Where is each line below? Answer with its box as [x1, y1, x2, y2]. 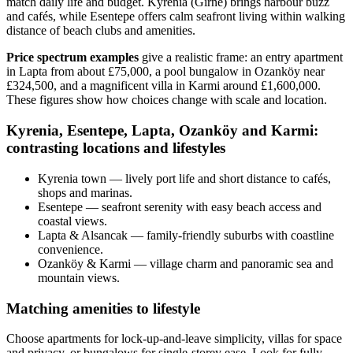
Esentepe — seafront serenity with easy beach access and [38, 199, 321, 214]
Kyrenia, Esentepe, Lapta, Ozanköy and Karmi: [6, 122, 318, 139]
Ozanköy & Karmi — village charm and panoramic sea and [38, 256, 333, 270]
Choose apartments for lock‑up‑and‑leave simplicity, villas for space [6, 332, 342, 346]
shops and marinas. [38, 185, 132, 199]
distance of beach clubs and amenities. [6, 24, 195, 38]
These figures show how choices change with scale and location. [6, 93, 327, 107]
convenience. [38, 242, 103, 256]
